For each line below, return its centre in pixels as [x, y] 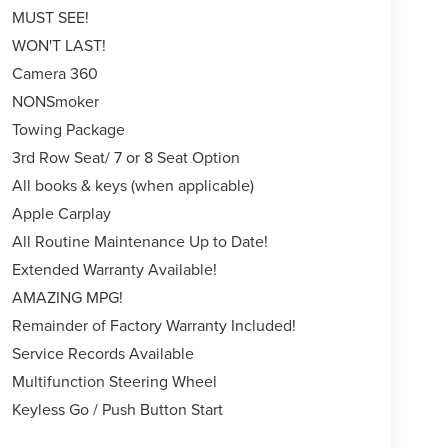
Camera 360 [54, 73]
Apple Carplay [61, 213]
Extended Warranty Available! [114, 269]
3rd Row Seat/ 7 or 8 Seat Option [125, 157]
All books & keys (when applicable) [132, 185]
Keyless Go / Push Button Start [117, 409]
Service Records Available [102, 353]
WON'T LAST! [58, 45]
